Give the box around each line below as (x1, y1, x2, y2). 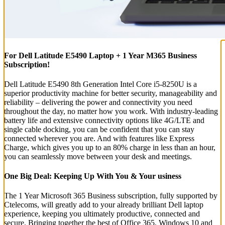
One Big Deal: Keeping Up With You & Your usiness (4, 172, 181, 181)
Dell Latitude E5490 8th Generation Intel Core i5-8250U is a (4, 79, 197, 88)
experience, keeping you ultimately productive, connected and (4, 209, 200, 218)
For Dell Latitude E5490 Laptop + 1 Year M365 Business (4, 51, 197, 60)
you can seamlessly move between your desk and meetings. (4, 152, 192, 161)
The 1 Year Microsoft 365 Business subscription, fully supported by (4, 191, 217, 200)
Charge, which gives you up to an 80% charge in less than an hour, (4, 143, 215, 152)
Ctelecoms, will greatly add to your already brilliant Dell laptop (4, 200, 203, 209)
